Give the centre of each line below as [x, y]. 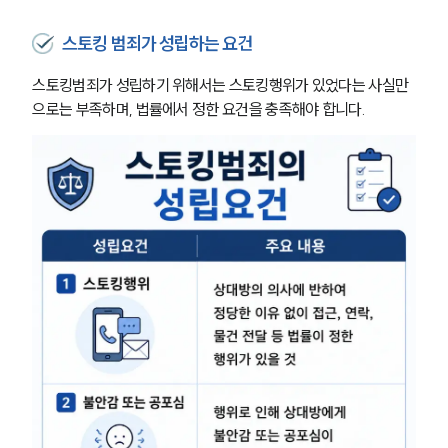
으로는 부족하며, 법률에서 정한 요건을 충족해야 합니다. [199, 108]
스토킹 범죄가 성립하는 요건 [157, 43]
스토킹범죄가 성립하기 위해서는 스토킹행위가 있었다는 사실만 [220, 84]
